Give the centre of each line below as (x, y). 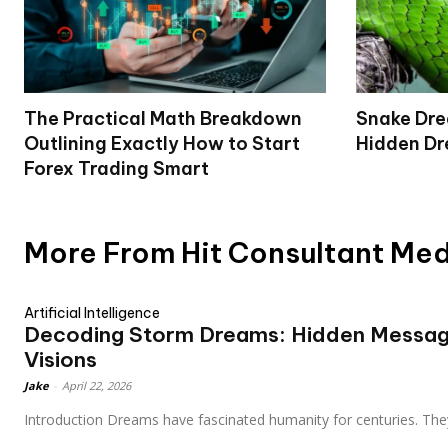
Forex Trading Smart (116, 169)
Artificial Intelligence (92, 313)
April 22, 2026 (96, 386)
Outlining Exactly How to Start (162, 144)
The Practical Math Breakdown (163, 119)
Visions (60, 360)
